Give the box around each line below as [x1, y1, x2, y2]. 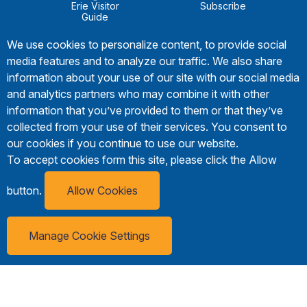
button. [7, 184, 45, 198]
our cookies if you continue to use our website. [7, 136, 238, 151]
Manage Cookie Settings [29, 229, 150, 243]
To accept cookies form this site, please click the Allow [7, 153, 277, 167]
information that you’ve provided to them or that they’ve [7, 103, 283, 118]
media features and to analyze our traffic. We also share [7, 54, 282, 69]
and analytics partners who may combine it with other [7, 87, 269, 101]
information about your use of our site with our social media [7, 71, 299, 85]
